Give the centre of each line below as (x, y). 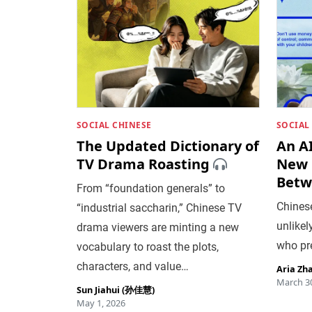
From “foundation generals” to (150, 188)
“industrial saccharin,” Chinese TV (159, 208)
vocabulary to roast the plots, (147, 247)
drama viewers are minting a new (157, 227)
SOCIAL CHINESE (114, 125)
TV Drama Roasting (143, 164)
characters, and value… (132, 266)
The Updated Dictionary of (167, 146)
